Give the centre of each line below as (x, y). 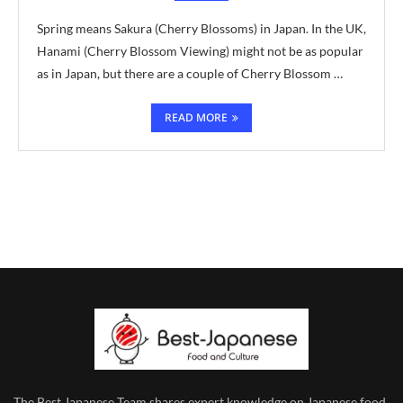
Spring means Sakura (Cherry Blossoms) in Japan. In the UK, (201, 28)
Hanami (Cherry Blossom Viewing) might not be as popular (200, 50)
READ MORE (196, 117)
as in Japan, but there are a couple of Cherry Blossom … (190, 73)
